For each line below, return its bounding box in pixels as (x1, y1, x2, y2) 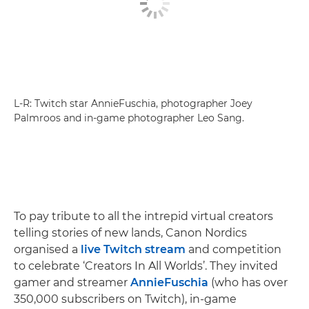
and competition (186, 242, 281, 256)
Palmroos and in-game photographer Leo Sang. (14, 111, 244, 124)
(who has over (208, 275, 288, 289)
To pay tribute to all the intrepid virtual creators (14, 209, 273, 223)
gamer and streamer (14, 275, 130, 289)
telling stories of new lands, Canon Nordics (14, 226, 247, 239)
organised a (14, 242, 81, 256)
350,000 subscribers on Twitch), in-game (14, 292, 237, 306)
